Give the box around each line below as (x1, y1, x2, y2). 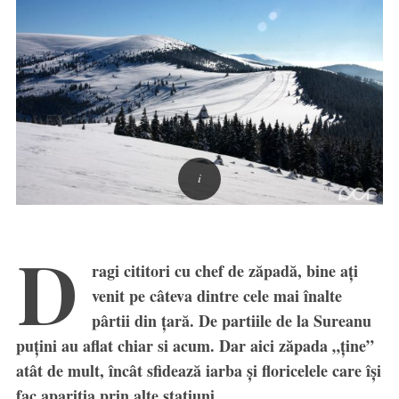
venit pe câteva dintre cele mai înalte (91, 284, 342, 308)
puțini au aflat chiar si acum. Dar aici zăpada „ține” (15, 334, 374, 358)
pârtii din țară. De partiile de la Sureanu (91, 309, 371, 333)
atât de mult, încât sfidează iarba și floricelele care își (15, 359, 381, 383)
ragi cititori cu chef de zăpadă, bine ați (91, 259, 358, 283)
